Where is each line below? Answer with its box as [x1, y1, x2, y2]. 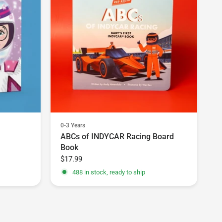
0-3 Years [60, 122, 85, 129]
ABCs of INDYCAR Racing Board [60, 132, 174, 142]
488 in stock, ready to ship [72, 168, 145, 176]
